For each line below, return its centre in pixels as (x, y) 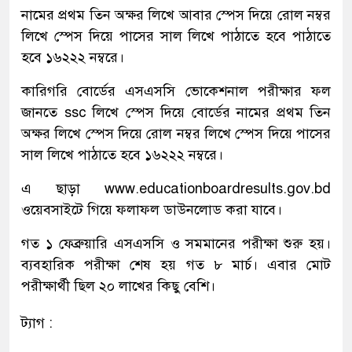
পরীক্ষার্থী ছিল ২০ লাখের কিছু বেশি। (118, 286)
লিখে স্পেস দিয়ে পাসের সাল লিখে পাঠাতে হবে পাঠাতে (176, 36)
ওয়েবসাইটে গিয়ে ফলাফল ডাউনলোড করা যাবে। (152, 209)
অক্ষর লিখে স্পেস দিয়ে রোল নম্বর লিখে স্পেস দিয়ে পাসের (176, 133)
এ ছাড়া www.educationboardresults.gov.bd (176, 188)
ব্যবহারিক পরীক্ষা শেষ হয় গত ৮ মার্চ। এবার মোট (176, 264)
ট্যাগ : (37, 323)
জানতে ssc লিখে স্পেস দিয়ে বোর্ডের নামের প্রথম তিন (176, 112)
